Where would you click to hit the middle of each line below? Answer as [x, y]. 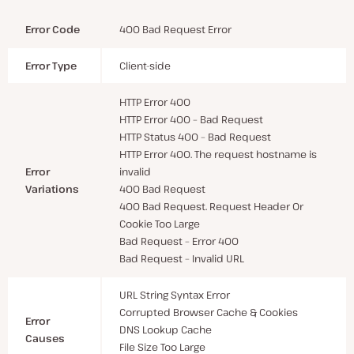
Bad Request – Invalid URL [182, 258]
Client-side [145, 65]
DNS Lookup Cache [166, 329]
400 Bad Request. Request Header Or [211, 206]
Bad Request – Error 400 [179, 241]
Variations [52, 188]
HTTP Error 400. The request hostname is [218, 154]
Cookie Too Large [160, 223]
